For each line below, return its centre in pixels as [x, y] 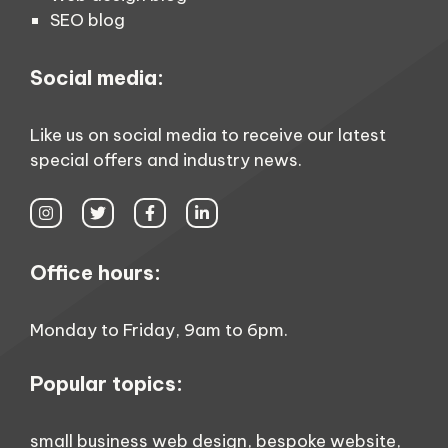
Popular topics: [106, 383]
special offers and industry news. [166, 159]
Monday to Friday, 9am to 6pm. [159, 330]
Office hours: [95, 273]
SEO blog [87, 19]
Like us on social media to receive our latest [208, 134]
